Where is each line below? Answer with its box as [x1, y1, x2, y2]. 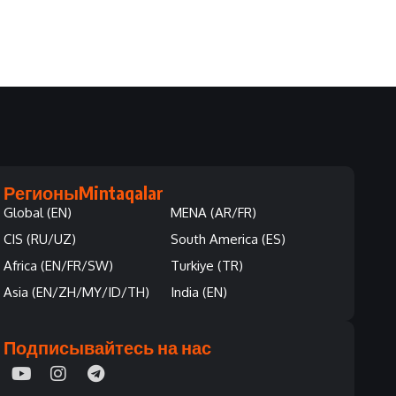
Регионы [4, 180, 80, 203]
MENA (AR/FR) [170, 203, 256, 221]
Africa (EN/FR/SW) [4, 256, 114, 274]
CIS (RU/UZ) [4, 230, 77, 247]
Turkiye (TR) [170, 256, 243, 274]
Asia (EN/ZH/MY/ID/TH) [4, 283, 150, 301]
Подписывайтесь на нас [4, 335, 212, 358]
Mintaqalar [79, 180, 164, 203]
